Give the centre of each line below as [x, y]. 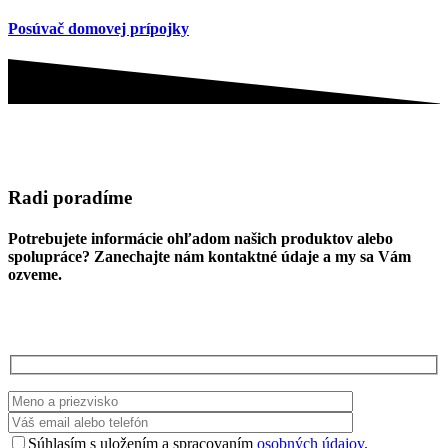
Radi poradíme [70, 197]
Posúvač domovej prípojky [98, 28]
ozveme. [35, 275]
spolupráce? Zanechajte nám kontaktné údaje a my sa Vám [209, 257]
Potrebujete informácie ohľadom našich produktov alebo [200, 239]
